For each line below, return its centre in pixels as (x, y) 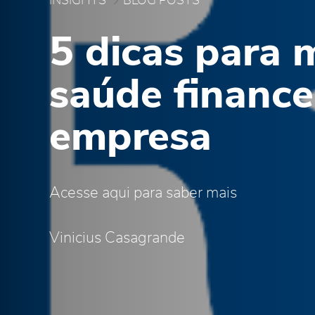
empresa (130, 138)
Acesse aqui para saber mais (143, 193)
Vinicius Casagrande (117, 238)
